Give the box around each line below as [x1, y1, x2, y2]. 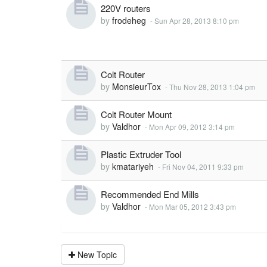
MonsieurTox [112, 80, 161, 92]
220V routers [101, 2, 151, 14]
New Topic [75, 249, 117, 260]
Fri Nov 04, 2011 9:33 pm [162, 162, 244, 172]
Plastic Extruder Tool [101, 148, 181, 160]
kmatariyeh [112, 160, 154, 172]
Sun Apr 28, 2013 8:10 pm [154, 15, 239, 26]
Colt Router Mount [101, 108, 172, 120]
